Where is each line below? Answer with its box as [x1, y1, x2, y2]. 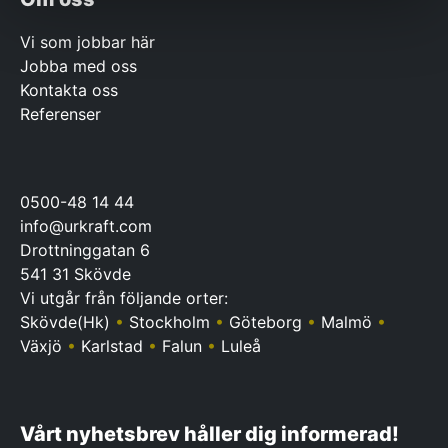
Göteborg [224, 312, 307, 332]
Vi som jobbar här [20, 32, 155, 52]
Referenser [20, 104, 101, 124]
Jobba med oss [20, 56, 137, 76]
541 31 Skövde [20, 264, 131, 284]
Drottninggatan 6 [20, 240, 150, 260]
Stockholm [124, 312, 215, 332]
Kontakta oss [20, 80, 118, 100]
